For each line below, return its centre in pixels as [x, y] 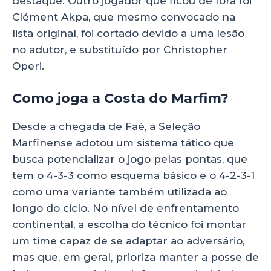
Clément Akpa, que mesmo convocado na [124, 17]
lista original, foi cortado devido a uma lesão [128, 33]
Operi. [28, 66]
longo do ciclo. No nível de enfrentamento [126, 208]
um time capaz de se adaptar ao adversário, [128, 241]
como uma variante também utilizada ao [119, 192]
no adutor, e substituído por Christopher [120, 49]
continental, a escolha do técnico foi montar [129, 225]
